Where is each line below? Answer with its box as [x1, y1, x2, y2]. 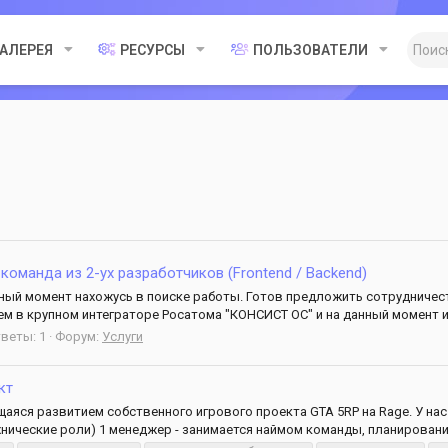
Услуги [102, 328, 143, 344]
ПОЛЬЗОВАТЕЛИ [252, 42, 368, 58]
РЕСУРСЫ [120, 42, 186, 58]
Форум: [55, 328, 102, 344]
